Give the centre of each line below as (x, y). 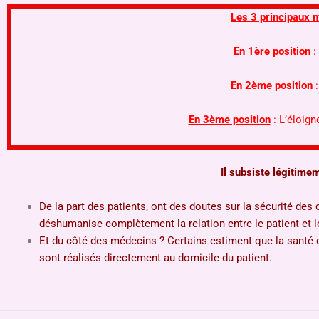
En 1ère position (272, 51)
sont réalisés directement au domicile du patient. (157, 257)
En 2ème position (271, 85)
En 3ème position (229, 119)
